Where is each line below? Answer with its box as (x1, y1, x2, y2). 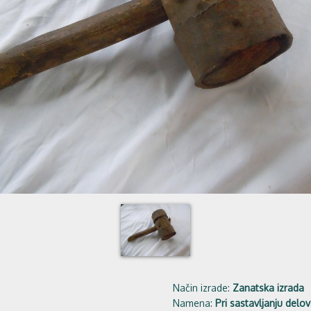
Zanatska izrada (233, 282, 304, 294)
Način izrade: (173, 282, 233, 294)
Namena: (173, 297, 215, 309)
